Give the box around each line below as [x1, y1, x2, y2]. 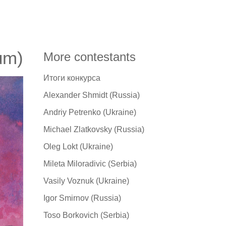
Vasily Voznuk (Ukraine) [43, 176, 129, 185]
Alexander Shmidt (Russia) [43, 90, 140, 99]
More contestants [43, 49, 136, 64]
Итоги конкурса [43, 73, 100, 82]
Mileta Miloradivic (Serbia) [43, 159, 137, 168]
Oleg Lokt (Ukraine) [43, 142, 113, 151]
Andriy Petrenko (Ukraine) [43, 107, 136, 117]
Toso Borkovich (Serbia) [43, 210, 129, 219]
